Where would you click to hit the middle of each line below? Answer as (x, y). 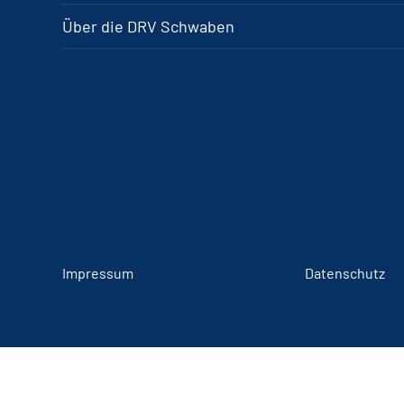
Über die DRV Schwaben (148, 26)
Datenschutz (344, 273)
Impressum (98, 273)
